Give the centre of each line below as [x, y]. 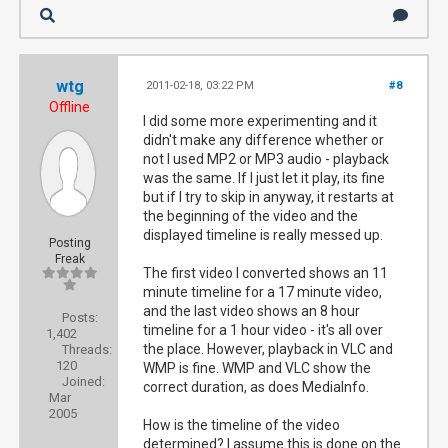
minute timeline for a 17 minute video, [263, 292]
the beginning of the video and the [251, 216]
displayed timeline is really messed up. [263, 235]
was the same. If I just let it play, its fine [264, 178]
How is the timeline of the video [242, 425]
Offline [70, 107]
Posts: [80, 317]
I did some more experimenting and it [260, 121]
